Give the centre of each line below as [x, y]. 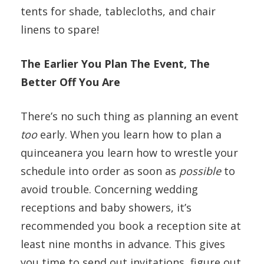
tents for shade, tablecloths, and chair [118, 11]
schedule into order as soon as [100, 171]
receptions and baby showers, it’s [106, 207]
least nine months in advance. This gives [123, 244]
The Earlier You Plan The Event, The [115, 63]
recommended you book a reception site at [131, 225]
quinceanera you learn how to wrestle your [129, 152]
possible [200, 171]
